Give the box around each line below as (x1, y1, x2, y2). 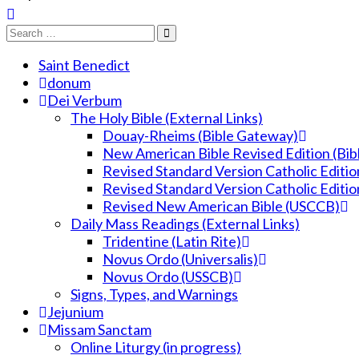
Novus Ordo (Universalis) (103, 250, 258, 268)
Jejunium (47, 303, 103, 321)
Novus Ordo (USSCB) (103, 268, 233, 285)
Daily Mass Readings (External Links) (71, 215, 300, 232)
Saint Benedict (38, 56, 130, 74)
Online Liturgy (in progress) (71, 338, 241, 356)
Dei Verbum (47, 91, 122, 109)
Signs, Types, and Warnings (71, 285, 238, 303)
